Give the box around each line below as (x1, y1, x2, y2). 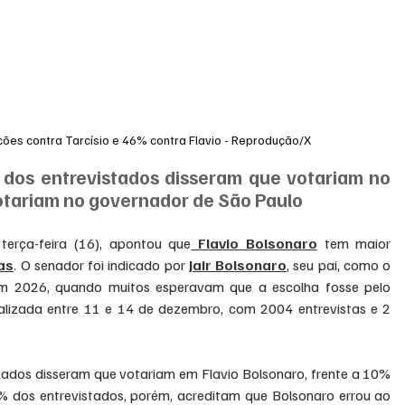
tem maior (316, 234, 391, 253)
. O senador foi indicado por (14, 256, 189, 275)
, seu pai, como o (287, 256, 391, 275)
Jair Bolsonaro (188, 256, 287, 275)
